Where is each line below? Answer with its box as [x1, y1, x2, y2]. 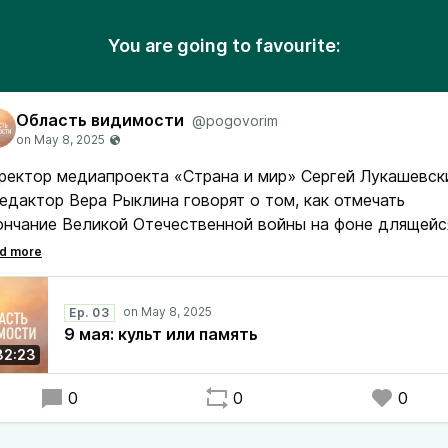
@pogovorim [192, 112, 278, 129]
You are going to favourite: [107, 35, 341, 56]
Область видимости [16, 110, 184, 130]
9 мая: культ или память [64, 324, 258, 344]
